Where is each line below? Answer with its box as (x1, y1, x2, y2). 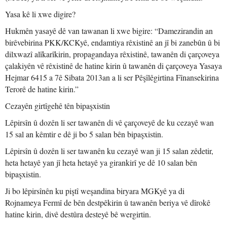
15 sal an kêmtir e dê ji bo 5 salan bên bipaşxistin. (5, 129, 163, 139)
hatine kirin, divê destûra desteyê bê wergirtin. (5, 209, 151, 219)
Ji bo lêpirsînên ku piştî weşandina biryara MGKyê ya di (5, 185, 184, 196)
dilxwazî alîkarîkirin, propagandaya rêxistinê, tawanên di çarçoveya (5, 49, 219, 59)
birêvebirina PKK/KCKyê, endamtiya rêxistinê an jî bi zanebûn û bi (5, 37, 220, 48)
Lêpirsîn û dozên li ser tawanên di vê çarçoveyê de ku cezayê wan (5, 117, 214, 128)
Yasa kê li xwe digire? (5, 9, 75, 19)
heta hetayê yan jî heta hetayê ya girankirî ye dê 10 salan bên (5, 157, 197, 168)
